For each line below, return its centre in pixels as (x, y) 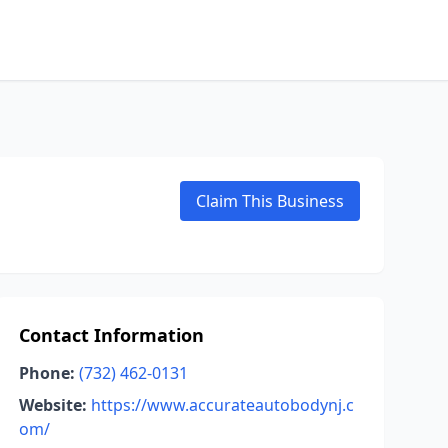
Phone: (46, 373)
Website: (52, 405)
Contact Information (111, 335)
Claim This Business (270, 201)
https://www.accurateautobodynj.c (222, 405)
